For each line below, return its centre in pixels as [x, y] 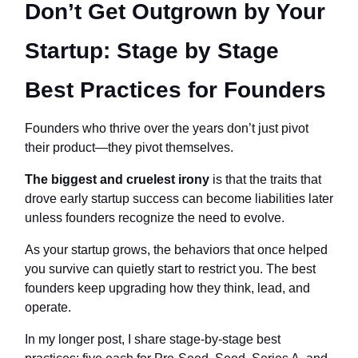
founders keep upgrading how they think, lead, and [167, 288]
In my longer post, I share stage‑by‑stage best [153, 339]
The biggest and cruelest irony [117, 179]
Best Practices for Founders [175, 89]
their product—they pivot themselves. [129, 147]
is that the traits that [265, 179]
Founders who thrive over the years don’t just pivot [167, 128]
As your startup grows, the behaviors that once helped [176, 249]
